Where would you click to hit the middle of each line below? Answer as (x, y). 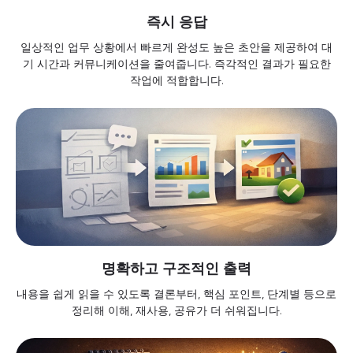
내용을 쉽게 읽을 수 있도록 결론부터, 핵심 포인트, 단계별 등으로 (176, 294)
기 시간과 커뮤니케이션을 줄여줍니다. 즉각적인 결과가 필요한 (176, 64)
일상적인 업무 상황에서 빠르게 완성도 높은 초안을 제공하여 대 (176, 48)
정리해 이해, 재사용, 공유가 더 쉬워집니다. (176, 311)
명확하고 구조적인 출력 (176, 269)
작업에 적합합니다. (176, 81)
